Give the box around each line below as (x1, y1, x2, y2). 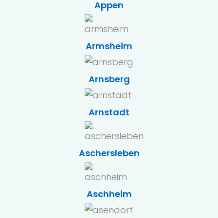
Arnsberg (88, 73, 130, 85)
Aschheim (86, 188, 132, 200)
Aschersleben (78, 147, 140, 159)
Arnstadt (89, 106, 129, 118)
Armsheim (86, 40, 132, 52)
